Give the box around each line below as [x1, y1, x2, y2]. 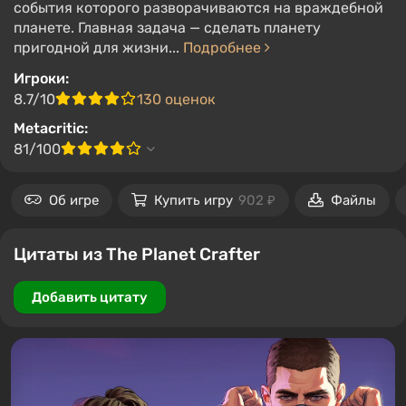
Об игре [49, 192, 99, 208]
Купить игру [154, 192, 237, 208]
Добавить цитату [32, 289, 148, 305]
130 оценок [137, 91, 216, 108]
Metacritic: [14, 120, 88, 137]
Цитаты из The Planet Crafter [14, 244, 260, 265]
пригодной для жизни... [14, 39, 183, 56]
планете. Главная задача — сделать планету [14, 19, 321, 36]
